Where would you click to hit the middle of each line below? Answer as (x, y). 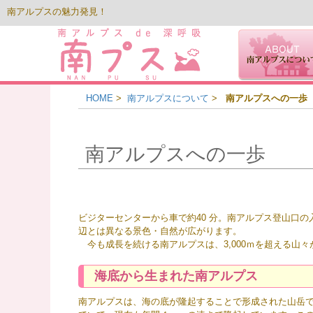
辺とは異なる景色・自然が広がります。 (160, 231)
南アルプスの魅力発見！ (57, 12)
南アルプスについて (168, 99)
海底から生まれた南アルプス (176, 276)
